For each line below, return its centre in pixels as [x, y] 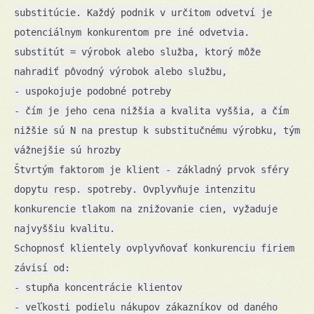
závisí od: [42, 267]
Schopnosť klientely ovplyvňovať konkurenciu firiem [154, 248]
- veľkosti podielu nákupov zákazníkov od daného [146, 307]
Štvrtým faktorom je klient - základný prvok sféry [151, 169]
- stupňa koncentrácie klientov [98, 287]
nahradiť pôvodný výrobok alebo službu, [121, 71]
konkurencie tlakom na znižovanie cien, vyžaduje [146, 209]
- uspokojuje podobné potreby [93, 91]
